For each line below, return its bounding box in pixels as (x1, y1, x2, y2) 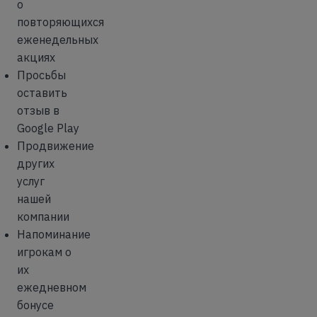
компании (17, 209, 69, 224)
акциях (17, 50, 55, 64)
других (17, 156, 54, 171)
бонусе (17, 297, 54, 312)
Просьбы (17, 67, 66, 82)
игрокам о (17, 244, 71, 259)
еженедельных (17, 32, 98, 47)
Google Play (17, 120, 79, 135)
